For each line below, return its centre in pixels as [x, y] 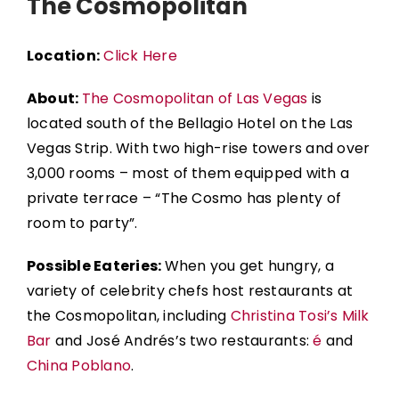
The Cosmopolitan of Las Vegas [195, 99]
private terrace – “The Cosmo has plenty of [184, 199]
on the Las [314, 124]
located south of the [102, 124]
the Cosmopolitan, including [128, 316]
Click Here [140, 56]
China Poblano [79, 366]
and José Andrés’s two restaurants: [182, 341]
